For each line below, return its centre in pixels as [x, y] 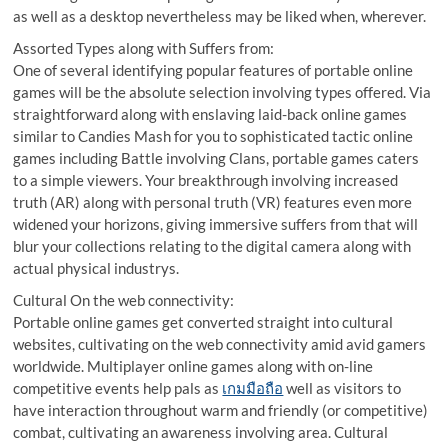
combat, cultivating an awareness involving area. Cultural [201, 432]
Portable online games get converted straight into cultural [203, 322]
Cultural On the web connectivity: [124, 300]
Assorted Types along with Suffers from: [144, 48]
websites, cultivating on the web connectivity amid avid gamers [220, 344]
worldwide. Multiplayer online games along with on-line [193, 366]
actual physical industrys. [96, 268]
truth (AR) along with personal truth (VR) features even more [213, 202]
